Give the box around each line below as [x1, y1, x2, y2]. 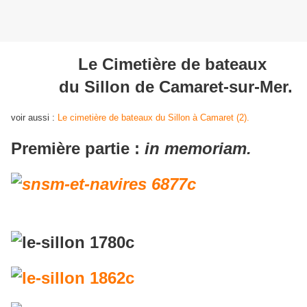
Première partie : [11, 139, 145, 158]
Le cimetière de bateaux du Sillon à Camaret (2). [58, 112, 249, 123]
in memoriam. [145, 139, 251, 158]
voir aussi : [11, 112, 58, 123]
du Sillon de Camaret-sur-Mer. [11, 77, 293, 97]
